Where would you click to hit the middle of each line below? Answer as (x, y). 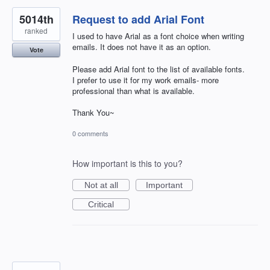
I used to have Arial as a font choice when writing (158, 36)
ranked (36, 31)
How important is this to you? (127, 163)
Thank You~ (93, 112)
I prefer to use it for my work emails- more (146, 80)
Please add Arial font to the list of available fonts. (159, 69)
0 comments (90, 133)
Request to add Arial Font (138, 20)
